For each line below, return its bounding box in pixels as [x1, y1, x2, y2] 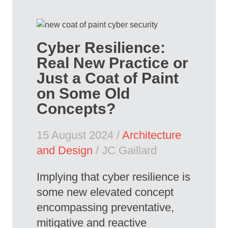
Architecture [122, 129, 181, 142]
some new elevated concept [37, 186, 174, 199]
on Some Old [37, 85, 130, 102]
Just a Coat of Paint [37, 70, 179, 87]
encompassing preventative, [37, 201, 174, 214]
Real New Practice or [37, 54, 188, 72]
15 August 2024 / [37, 129, 122, 142]
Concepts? [37, 100, 116, 118]
